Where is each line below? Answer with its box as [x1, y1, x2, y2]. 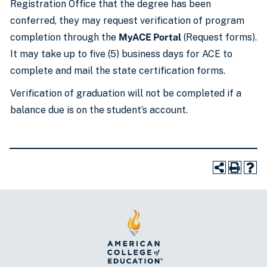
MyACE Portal [119, 32, 181, 43]
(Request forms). [181, 32, 257, 43]
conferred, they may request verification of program [10, 15, 244, 26]
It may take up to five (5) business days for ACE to [10, 48, 232, 60]
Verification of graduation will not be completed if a [10, 88, 241, 99]
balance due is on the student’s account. [10, 104, 188, 116]
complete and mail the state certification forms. [10, 65, 225, 76]
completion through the [10, 32, 119, 43]
